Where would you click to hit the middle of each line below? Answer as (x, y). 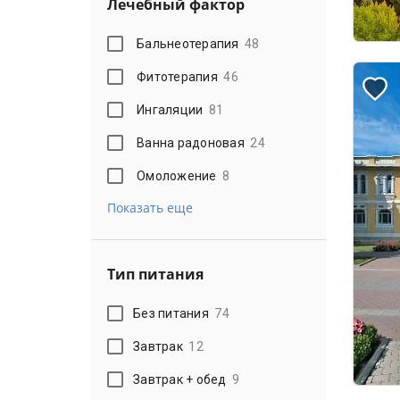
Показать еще (150, 208)
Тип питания (155, 274)
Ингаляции (170, 109)
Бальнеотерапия (188, 43)
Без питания (171, 313)
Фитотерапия (177, 76)
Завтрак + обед (180, 379)
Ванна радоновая (191, 142)
